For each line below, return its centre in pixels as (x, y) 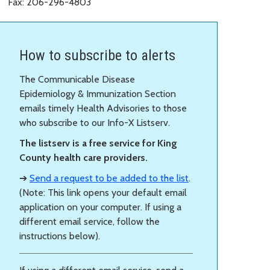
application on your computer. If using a (100, 207)
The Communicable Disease (77, 79)
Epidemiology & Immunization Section (98, 93)
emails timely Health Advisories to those (103, 108)
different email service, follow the (89, 221)
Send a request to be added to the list (109, 178)
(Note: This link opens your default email (103, 192)
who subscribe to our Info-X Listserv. (95, 122)
